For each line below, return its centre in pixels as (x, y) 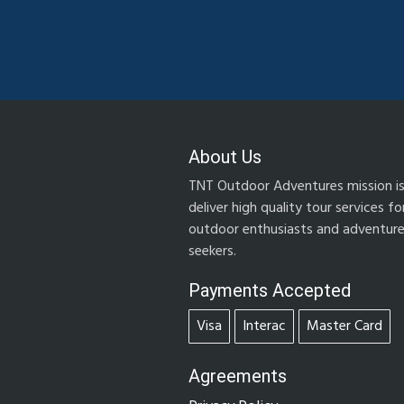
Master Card (344, 327)
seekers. (212, 252)
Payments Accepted (270, 291)
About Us (225, 156)
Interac (264, 327)
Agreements (238, 376)
